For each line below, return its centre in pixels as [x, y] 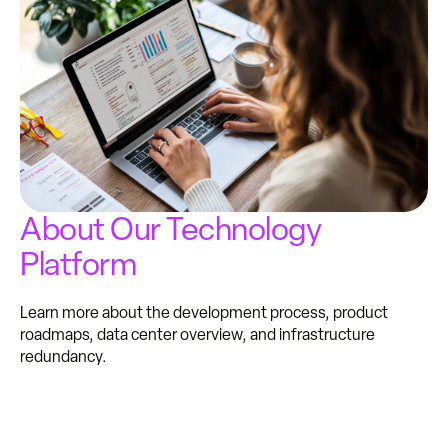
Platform [78, 264]
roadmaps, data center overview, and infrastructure [197, 335]
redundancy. [66, 357]
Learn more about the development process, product [204, 313]
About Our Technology [171, 229]
